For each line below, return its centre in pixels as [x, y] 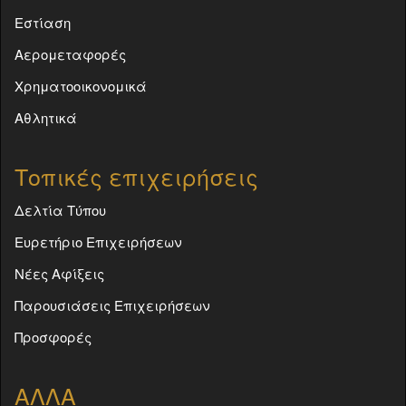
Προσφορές [53, 336]
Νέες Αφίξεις [59, 273]
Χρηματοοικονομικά [81, 85]
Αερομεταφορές [70, 53]
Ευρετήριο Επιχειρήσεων [98, 241]
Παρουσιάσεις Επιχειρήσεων [112, 304]
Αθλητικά [46, 117]
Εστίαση [43, 22]
